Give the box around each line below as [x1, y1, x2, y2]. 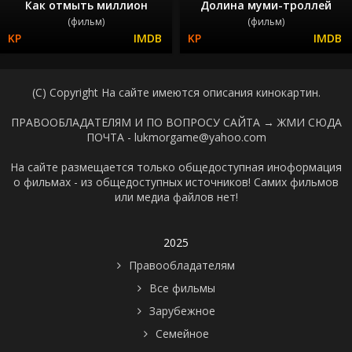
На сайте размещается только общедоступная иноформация [10, 159, 342, 174]
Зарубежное [148, 302, 215, 318]
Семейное [155, 325, 209, 341]
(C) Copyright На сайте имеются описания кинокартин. [31, 84, 321, 100]
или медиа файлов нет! [114, 189, 238, 204]
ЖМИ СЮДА [277, 114, 342, 130]
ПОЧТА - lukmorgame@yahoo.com [86, 129, 266, 145]
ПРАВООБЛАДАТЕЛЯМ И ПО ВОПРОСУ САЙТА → [10, 114, 277, 130]
